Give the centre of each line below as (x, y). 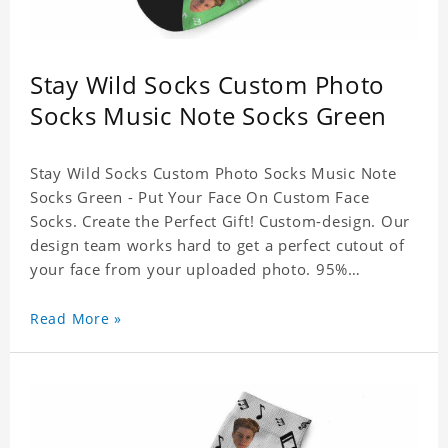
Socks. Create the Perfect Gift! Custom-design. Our (220, 221)
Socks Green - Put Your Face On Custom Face (200, 197)
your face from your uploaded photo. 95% (189, 269)
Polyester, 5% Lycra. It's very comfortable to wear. (220, 293)
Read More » (76, 319)
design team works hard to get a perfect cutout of (217, 245)
